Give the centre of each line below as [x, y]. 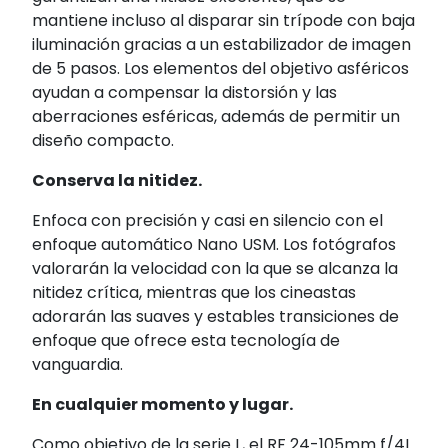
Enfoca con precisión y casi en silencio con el [207, 221]
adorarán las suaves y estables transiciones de [215, 317]
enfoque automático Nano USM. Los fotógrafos [214, 245]
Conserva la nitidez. [117, 181]
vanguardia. [77, 365]
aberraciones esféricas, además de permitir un [216, 117]
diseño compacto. [103, 141]
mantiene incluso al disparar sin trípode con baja [223, 21]
